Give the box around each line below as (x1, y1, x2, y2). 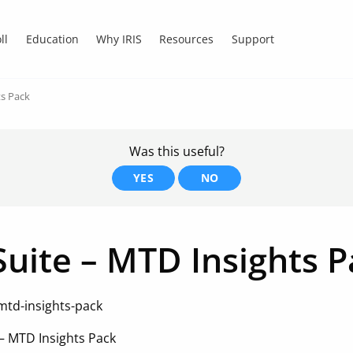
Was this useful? (128, 143, 225, 160)
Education (25, 31, 79, 46)
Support (231, 31, 274, 46)
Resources (159, 31, 214, 46)
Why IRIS (95, 31, 142, 46)
